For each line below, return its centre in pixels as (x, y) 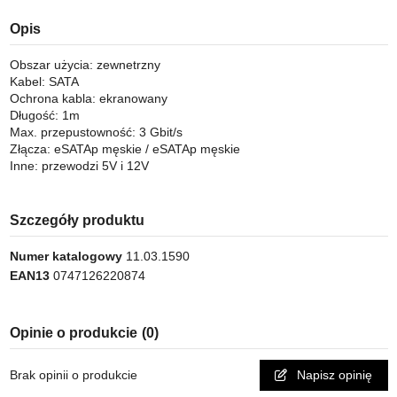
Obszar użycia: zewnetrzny (85, 65)
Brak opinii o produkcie (73, 375)
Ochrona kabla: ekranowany (88, 99)
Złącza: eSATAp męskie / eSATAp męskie (125, 149)
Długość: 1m (44, 116)
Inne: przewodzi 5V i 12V (79, 166)
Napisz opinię (333, 375)
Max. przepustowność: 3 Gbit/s (96, 132)
